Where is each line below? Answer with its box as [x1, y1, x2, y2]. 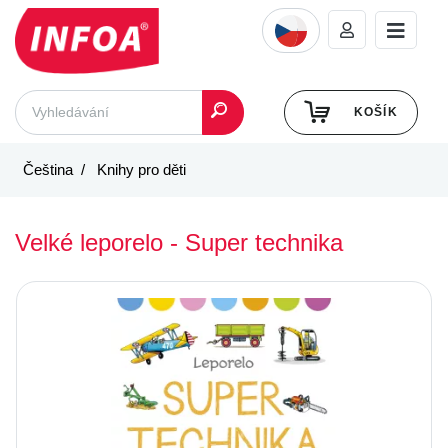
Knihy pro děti [93, 160, 186, 178]
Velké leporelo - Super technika [15, 228, 343, 256]
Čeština [23, 160, 73, 178]
